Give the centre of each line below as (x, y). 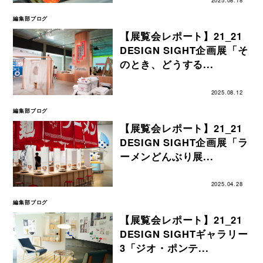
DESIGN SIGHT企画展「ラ (184, 142)
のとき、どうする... (166, 64)
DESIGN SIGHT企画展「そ (184, 50)
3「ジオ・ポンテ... (164, 248)
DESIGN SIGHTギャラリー (184, 234)
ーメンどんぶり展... (166, 156)
